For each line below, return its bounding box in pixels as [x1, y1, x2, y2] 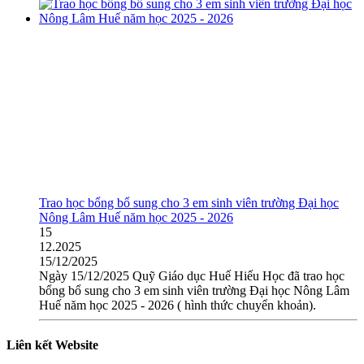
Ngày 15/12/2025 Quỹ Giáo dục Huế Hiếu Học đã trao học [39, 269, 344, 284]
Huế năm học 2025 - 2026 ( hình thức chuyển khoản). [39, 298, 316, 313]
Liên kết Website [6, 338, 98, 353]
